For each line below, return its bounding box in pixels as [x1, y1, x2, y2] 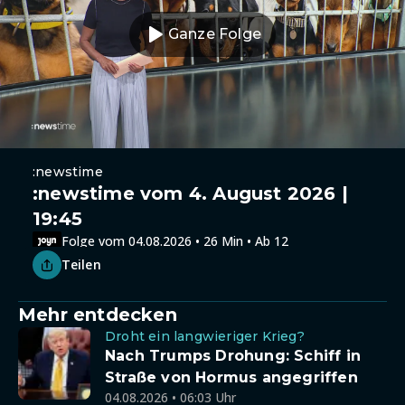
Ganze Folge [167, 25, 262, 42]
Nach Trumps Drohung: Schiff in [105, 347, 361, 364]
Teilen [61, 256, 101, 273]
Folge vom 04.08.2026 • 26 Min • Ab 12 [61, 231, 288, 250]
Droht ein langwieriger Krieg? [105, 328, 305, 344]
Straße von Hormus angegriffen [105, 369, 358, 386]
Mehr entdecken [18, 304, 177, 325]
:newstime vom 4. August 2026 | [33, 183, 349, 204]
